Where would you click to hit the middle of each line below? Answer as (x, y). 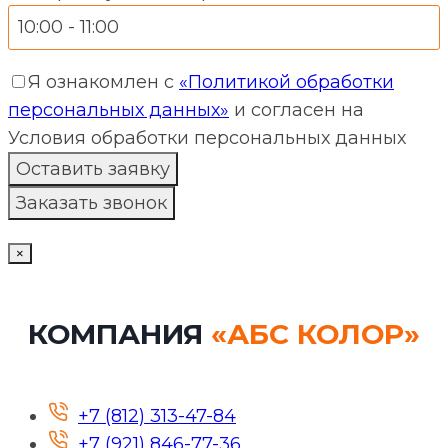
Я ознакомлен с (103, 81)
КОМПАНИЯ (119, 333)
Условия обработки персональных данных (207, 137)
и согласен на (296, 109)
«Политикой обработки (286, 81)
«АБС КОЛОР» (315, 333)
